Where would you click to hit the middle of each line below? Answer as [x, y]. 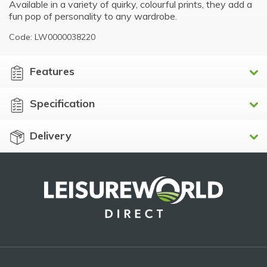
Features [52, 71]
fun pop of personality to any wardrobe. [93, 16]
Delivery [50, 135]
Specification [62, 103]
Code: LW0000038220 [52, 37]
